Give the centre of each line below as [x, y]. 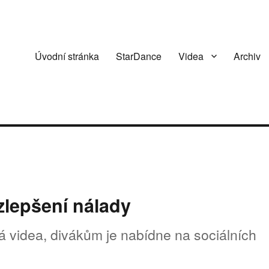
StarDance [138, 56]
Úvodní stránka [67, 56]
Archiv [247, 56]
